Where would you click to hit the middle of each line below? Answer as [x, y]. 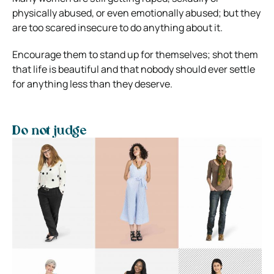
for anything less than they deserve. [92, 83]
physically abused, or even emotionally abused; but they [136, 13]
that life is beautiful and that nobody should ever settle [134, 69]
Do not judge [49, 131]
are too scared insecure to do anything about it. [117, 27]
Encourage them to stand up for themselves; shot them [135, 54]
